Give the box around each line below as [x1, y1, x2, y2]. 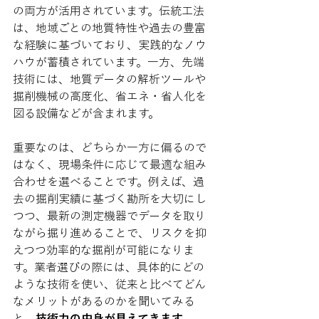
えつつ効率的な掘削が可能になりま [13, 244, 194, 256]
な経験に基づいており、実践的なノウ [13, 39, 206, 51]
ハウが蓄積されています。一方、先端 [13, 56, 204, 68]
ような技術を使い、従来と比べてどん [13, 278, 206, 290]
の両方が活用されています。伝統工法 [13, 5, 204, 16]
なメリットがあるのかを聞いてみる [13, 296, 195, 307]
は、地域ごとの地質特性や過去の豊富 [13, 22, 206, 33]
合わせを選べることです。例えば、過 [13, 176, 204, 187]
